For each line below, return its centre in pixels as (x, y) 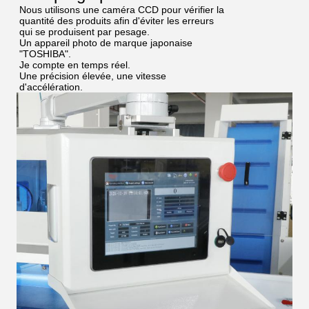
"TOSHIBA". (45, 54)
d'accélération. (51, 87)
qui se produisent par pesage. (84, 32)
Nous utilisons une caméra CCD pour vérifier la (122, 10)
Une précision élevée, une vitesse (93, 76)
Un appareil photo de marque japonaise (106, 43)
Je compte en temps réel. (75, 65)
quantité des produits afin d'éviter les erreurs (117, 21)
